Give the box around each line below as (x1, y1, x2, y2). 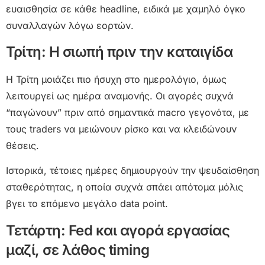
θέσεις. (6, 139, 39, 151)
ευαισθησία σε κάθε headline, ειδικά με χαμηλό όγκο (6, 2, 245, 15)
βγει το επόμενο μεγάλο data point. (6, 198, 168, 210)
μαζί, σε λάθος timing (6, 241, 150, 258)
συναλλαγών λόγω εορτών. (6, 19, 134, 31)
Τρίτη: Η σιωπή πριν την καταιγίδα (6, 43, 233, 60)
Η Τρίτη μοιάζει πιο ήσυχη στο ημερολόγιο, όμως (6, 73, 227, 85)
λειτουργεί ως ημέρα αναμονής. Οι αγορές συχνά (6, 89, 234, 102)
